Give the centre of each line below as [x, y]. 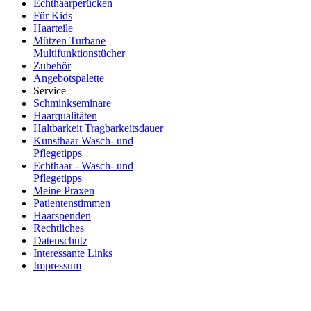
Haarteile [53, 28]
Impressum [57, 266]
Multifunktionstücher [79, 53]
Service [50, 91]
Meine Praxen [64, 191]
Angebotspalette [69, 78]
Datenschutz [60, 241]
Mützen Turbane [69, 41]
